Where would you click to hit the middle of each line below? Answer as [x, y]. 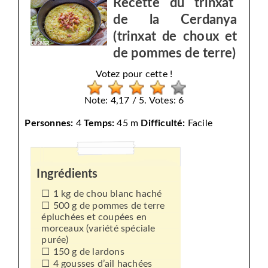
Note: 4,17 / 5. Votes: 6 [134, 100]
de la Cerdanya [175, 19]
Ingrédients [67, 174]
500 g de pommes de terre [109, 205]
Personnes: [49, 123]
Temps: [99, 123]
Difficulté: [163, 123]
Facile [199, 123]
